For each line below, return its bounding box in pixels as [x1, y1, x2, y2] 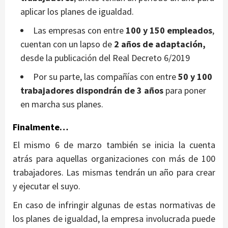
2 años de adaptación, [114, 38, 206, 50]
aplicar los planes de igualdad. [20, 5, 134, 17]
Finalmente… [13, 121, 68, 133]
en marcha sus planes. [20, 98, 103, 110]
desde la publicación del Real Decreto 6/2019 [20, 51, 190, 64]
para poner [163, 84, 206, 96]
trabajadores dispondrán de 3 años [20, 84, 163, 96]
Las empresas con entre [33, 24, 126, 36]
